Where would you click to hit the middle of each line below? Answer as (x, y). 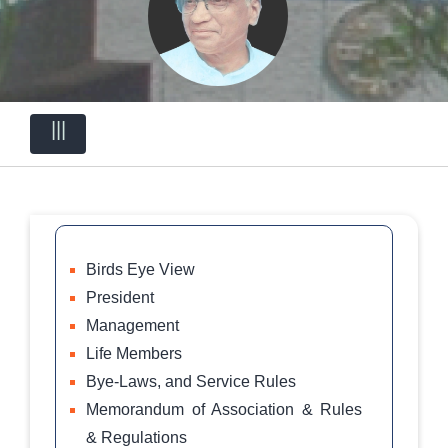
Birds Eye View (140, 270)
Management (132, 326)
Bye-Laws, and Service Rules (191, 382)
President (120, 298)
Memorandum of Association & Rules (224, 410)
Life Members (134, 354)
